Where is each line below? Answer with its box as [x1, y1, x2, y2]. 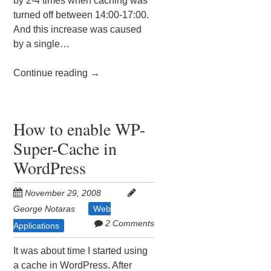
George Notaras [13, 204, 76, 214]
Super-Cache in [13, 137, 117, 160]
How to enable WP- [13, 117, 146, 141]
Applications [13, 221, 60, 231]
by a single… [13, 39, 70, 50]
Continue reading [13, 68, 91, 79]
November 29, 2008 [25, 188, 102, 198]
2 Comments [105, 218, 154, 229]
